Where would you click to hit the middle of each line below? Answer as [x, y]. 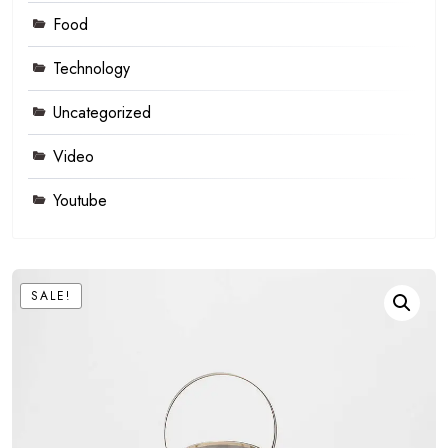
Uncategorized [102, 112]
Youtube [80, 200]
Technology [91, 68]
